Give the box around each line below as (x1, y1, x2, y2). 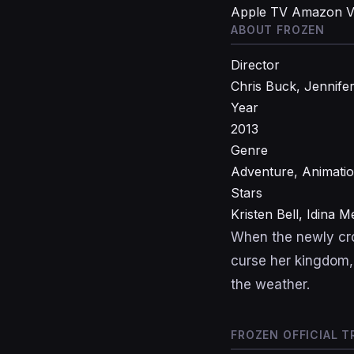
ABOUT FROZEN (231, 23, 326, 36)
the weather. (231, 277, 310, 292)
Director (231, 57, 280, 73)
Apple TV (231, 4, 288, 20)
